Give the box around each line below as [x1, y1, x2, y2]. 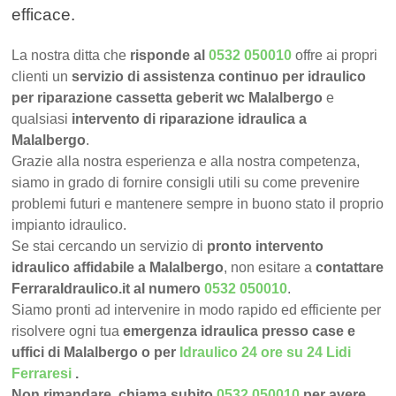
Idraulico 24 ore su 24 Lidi [179, 345, 352, 361]
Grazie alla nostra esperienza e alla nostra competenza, [11, 154, 361, 170]
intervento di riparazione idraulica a [72, 111, 308, 127]
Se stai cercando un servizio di [11, 239, 208, 255]
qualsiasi [11, 111, 72, 127]
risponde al [126, 48, 209, 64]
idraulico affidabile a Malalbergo [11, 260, 225, 276]
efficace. [11, 5, 76, 25]
